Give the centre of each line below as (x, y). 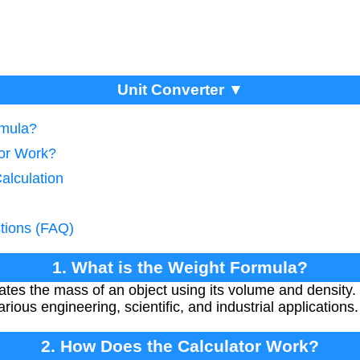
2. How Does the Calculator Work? (180, 346)
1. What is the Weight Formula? (180, 267)
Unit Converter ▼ (180, 89)
